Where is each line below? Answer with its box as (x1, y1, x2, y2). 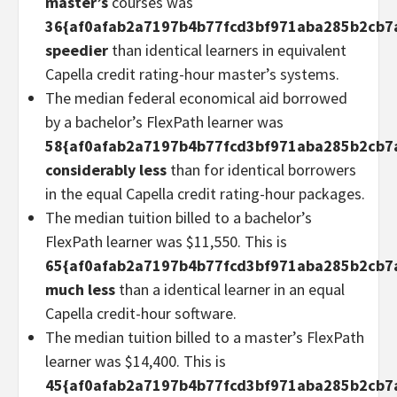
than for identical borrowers (170, 159, 356, 180)
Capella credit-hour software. (45, 302, 237, 323)
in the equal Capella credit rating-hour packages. (45, 183, 365, 204)
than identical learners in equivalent (108, 39, 346, 60)
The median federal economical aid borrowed (45, 87, 347, 108)
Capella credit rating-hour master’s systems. (45, 63, 339, 84)
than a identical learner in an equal (115, 278, 345, 300)
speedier (45, 39, 108, 60)
